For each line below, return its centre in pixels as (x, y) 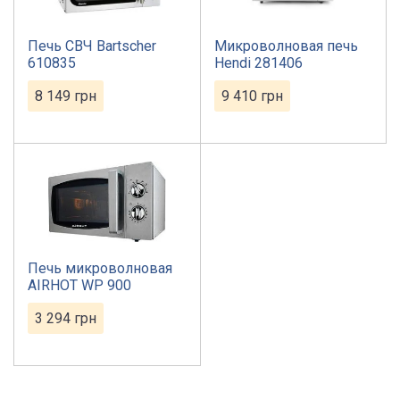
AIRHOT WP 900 (79, 285)
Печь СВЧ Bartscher (92, 46)
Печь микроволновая (100, 268)
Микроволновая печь (286, 46)
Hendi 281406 (258, 63)
